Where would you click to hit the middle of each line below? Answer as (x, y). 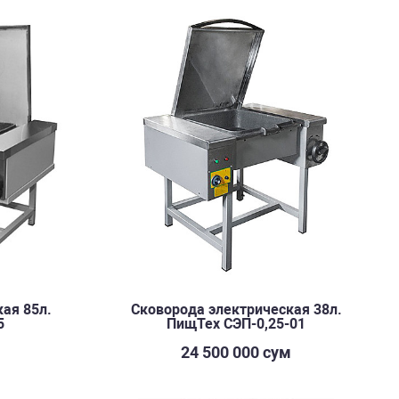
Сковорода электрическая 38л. (236, 309)
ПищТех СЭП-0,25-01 (236, 324)
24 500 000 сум (236, 352)
